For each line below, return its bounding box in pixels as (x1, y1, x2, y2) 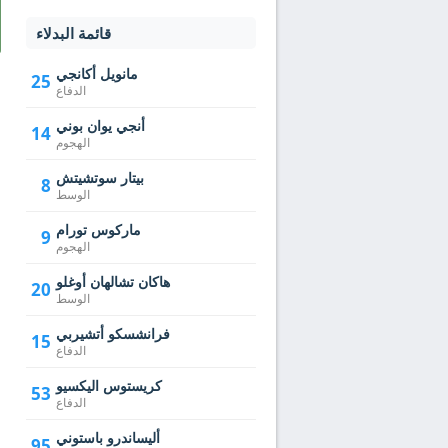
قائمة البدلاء (36, 23, 111, 43)
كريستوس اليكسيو (56, 376, 162, 395)
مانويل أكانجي (56, 64, 138, 83)
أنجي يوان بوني (56, 116, 145, 135)
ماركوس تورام (56, 220, 141, 239)
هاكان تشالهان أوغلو (56, 272, 170, 291)
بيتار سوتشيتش (56, 168, 144, 187)
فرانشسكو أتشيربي (56, 324, 170, 343)
